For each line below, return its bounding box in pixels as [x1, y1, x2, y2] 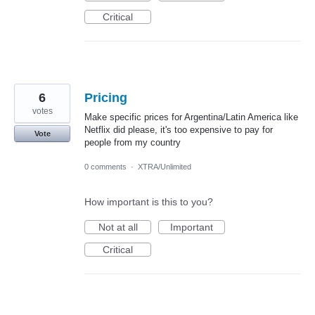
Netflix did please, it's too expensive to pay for [84, 124, 273, 135]
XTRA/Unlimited [138, 162, 191, 171]
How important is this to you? [84, 195, 213, 207]
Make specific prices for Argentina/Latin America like [84, 111, 298, 122]
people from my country [84, 136, 181, 148]
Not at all [98, 221, 138, 233]
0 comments [84, 162, 127, 171]
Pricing [84, 90, 127, 105]
